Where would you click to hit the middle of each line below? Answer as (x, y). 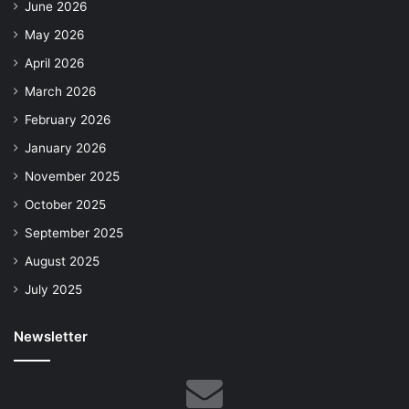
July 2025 (53, 290)
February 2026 (68, 120)
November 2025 (72, 177)
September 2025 (74, 233)
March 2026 (61, 92)
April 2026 (55, 63)
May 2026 (55, 35)
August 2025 (62, 262)
